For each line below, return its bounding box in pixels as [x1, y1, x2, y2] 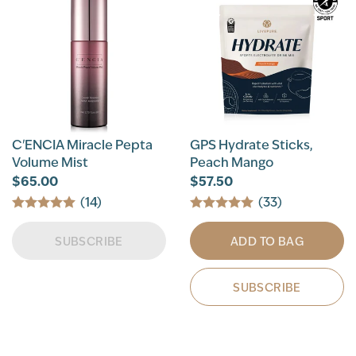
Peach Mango [190, 154, 273, 171]
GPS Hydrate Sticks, [190, 137, 312, 153]
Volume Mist [12, 154, 88, 171]
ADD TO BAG [230, 234, 304, 249]
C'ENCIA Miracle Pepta [12, 137, 153, 153]
